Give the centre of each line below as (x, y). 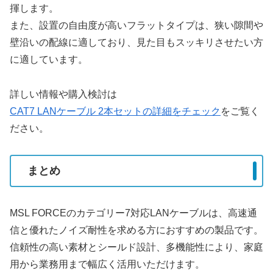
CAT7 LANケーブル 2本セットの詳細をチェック (115, 112)
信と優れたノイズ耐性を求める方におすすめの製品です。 (136, 230)
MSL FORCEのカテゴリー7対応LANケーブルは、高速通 (133, 213)
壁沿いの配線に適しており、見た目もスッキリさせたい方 (136, 43)
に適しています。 (49, 60)
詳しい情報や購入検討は (63, 94)
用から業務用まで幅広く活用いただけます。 (107, 264)
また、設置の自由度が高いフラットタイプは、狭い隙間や (136, 26)
